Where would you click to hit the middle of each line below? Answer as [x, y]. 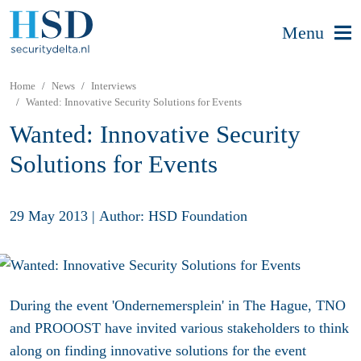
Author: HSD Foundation [173, 216]
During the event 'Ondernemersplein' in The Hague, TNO [178, 306]
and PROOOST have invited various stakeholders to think [179, 328]
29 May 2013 [49, 216]
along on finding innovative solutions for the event [158, 351]
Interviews [114, 86]
